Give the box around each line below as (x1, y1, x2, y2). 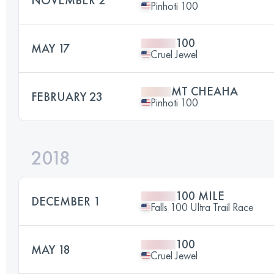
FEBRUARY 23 (31, 88, 103, 105)
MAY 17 (31, 40, 70, 56)
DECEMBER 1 (31, 193, 100, 209)
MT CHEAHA (171, 83, 238, 99)
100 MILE (176, 187, 224, 204)
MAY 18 (31, 241, 70, 257)
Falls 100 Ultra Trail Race (150, 199, 253, 214)
